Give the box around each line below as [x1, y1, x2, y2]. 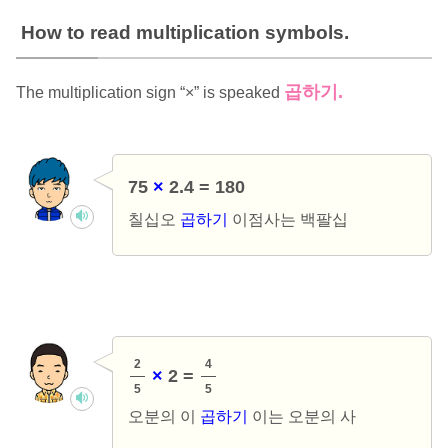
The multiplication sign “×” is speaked [15, 84, 284, 102]
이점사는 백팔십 [227, 211, 348, 229]
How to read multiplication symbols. [20, 22, 349, 44]
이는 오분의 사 [247, 408, 356, 426]
